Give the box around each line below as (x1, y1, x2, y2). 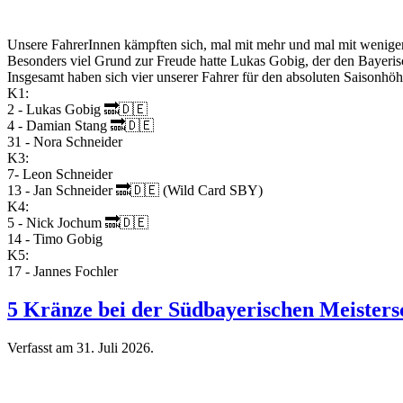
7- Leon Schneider (7, 166, 112, 182)
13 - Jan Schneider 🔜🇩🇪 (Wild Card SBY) (7, 182, 263, 198)
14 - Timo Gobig (7, 230, 103, 246)
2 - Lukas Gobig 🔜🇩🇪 (7, 101, 148, 117)
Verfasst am (7, 339, 76, 355)
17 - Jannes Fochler (7, 263, 118, 279)
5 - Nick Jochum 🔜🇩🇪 (7, 214, 148, 230)
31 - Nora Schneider (7, 133, 122, 149)
